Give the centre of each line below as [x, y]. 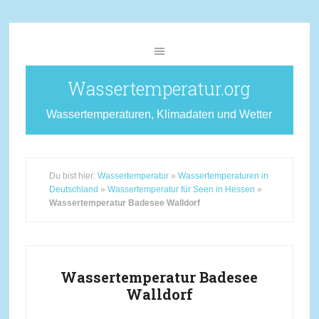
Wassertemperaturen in [223, 176]
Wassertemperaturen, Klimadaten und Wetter [159, 114]
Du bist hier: [73, 176]
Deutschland [73, 189]
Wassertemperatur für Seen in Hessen [181, 189]
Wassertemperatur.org [159, 89]
